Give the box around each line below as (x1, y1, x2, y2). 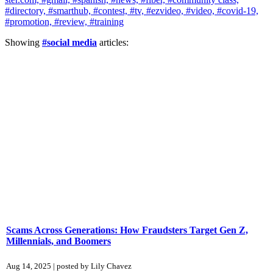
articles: (99, 37, 129, 48)
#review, (54, 16, 90, 27)
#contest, (93, 5, 130, 16)
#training (90, 16, 124, 27)
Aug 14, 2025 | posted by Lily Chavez (6, 261, 132, 271)
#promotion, (5, 16, 54, 27)
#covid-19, (217, 5, 258, 16)
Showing (5, 37, 42, 48)
